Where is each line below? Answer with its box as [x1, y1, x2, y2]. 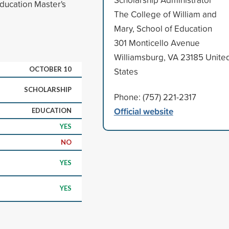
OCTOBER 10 [29, 64, 72, 73]
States [113, 65, 138, 77]
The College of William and [113, 8, 217, 20]
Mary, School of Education [113, 22, 212, 34]
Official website [113, 104, 173, 118]
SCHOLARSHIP [24, 85, 72, 94]
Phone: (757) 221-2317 [113, 90, 196, 103]
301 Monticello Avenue [113, 36, 200, 49]
